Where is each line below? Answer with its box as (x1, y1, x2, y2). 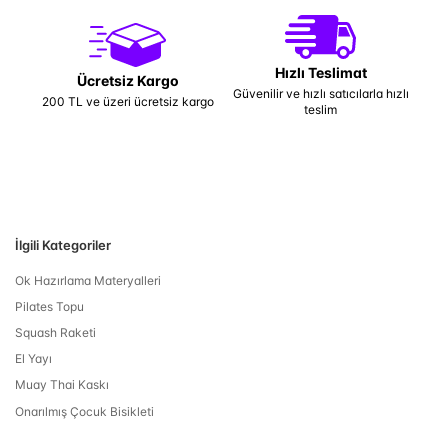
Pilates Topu (15, 298, 84, 314)
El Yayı (15, 351, 52, 367)
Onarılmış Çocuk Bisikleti (15, 403, 154, 419)
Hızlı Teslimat (274, 64, 367, 81)
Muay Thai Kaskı (15, 377, 109, 393)
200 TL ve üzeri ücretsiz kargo (41, 94, 214, 109)
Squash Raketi (15, 324, 96, 340)
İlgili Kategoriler (15, 237, 111, 253)
